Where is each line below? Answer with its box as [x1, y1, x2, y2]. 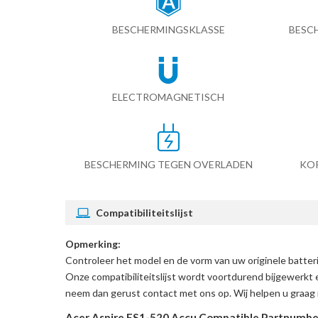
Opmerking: [65, 237, 121, 250]
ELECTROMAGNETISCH [112, 90, 224, 103]
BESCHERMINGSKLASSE [111, 23, 225, 35]
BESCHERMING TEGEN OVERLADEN [84, 158, 253, 170]
